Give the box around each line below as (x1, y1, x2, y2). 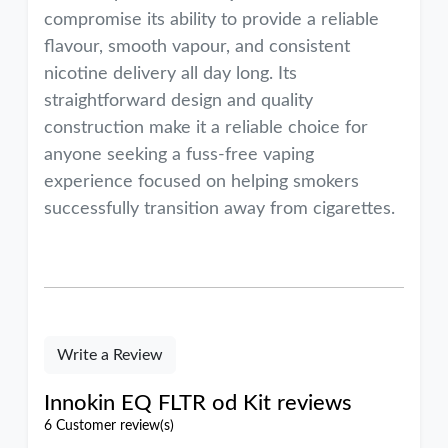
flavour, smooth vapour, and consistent (44, 38, 350, 56)
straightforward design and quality (44, 92, 313, 110)
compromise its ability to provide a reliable (44, 11, 379, 29)
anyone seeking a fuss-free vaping (44, 146, 314, 164)
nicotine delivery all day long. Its (44, 65, 297, 83)
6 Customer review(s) (44, 419, 174, 433)
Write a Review (57, 347, 163, 363)
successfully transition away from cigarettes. (44, 200, 395, 218)
